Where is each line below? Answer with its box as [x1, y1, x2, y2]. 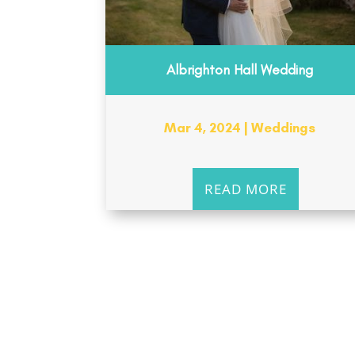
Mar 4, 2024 [164, 119, 242, 136]
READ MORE [204, 179, 288, 198]
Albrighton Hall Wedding [166, 60, 314, 78]
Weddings [251, 119, 316, 136]
